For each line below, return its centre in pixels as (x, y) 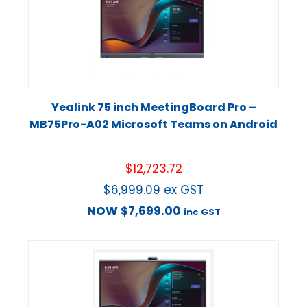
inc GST (202, 212)
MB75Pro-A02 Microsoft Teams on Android (153, 125)
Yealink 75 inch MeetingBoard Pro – (153, 108)
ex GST (184, 190)
